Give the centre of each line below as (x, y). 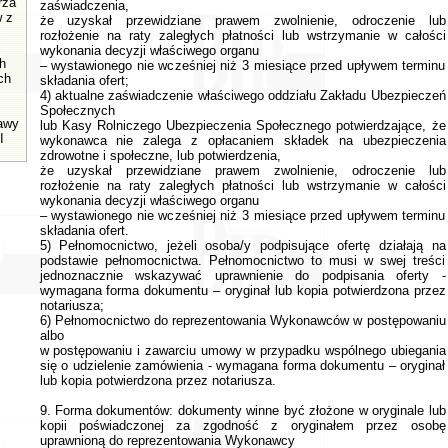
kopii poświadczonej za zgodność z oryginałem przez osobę (242, 425)
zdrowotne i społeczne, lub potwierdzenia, (160, 155)
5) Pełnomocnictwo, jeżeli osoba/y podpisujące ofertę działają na (242, 245)
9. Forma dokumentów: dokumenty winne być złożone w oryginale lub (242, 410)
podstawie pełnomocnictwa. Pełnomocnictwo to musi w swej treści (242, 260)
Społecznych (77, 110)
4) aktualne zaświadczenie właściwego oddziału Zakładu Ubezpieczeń (242, 95)
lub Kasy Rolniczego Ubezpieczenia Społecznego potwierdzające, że (242, 125)
